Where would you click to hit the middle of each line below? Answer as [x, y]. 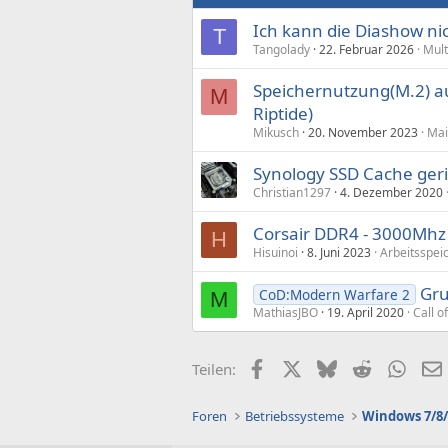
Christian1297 [292, 192]
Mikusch [276, 132]
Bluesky [362, 367]
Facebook [298, 367]
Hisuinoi [275, 252]
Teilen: [214, 369]
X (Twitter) [336, 367]
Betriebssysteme [295, 416]
